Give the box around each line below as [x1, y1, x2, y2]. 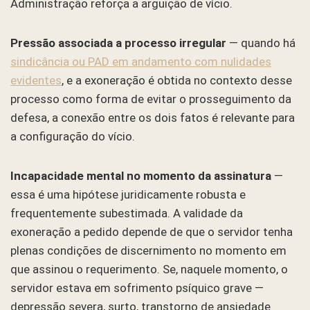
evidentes [10, 73, 62, 87]
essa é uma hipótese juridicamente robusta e [10, 187, 246, 201]
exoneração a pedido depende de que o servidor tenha [10, 224, 293, 239]
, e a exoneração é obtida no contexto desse [62, 73, 292, 87]
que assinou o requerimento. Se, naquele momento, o [10, 262, 288, 276]
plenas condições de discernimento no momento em [10, 243, 286, 257]
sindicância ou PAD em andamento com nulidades [10, 54, 271, 69]
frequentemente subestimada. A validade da [10, 206, 243, 220]
